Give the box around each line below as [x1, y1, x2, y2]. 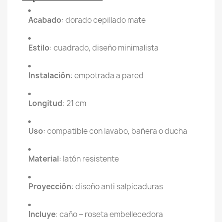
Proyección [28, 181, 71, 192]
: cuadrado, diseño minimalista [50, 43, 159, 53]
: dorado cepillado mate [61, 15, 146, 25]
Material [28, 154, 59, 164]
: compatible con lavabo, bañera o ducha [43, 126, 187, 136]
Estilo [28, 43, 50, 53]
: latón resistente [59, 154, 119, 164]
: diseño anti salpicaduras [71, 181, 163, 192]
